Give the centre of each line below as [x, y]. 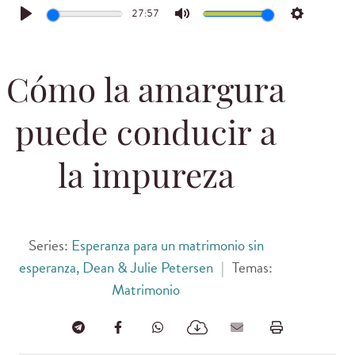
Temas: [252, 268]
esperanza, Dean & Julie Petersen [116, 268]
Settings [315, 25]
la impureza [146, 180]
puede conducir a [146, 137]
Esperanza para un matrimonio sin [167, 246]
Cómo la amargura [146, 94]
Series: [50, 246]
